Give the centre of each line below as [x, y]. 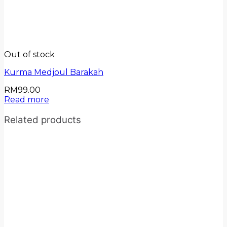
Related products [43, 120]
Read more [27, 100]
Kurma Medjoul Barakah [54, 72]
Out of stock [29, 55]
